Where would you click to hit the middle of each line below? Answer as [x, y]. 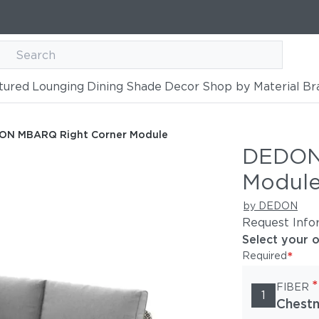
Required [265, 256]
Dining [105, 87]
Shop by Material [251, 87]
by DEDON [271, 206]
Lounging [58, 87]
